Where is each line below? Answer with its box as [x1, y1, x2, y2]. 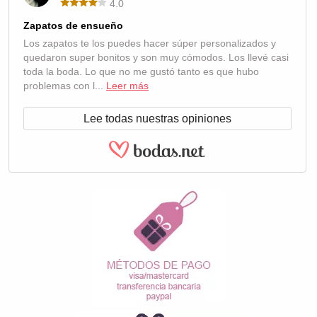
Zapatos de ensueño [23, 20, 123, 31]
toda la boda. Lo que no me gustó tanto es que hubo [23, 66, 259, 77]
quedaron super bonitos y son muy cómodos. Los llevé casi [23, 52, 289, 63]
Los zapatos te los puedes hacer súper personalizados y [23, 38, 276, 49]
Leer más [106, 80, 149, 91]
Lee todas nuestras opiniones [83, 113, 231, 125]
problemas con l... [23, 80, 106, 91]
